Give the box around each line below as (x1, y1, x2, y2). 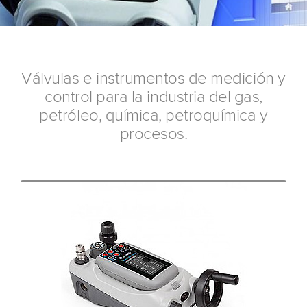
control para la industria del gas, (45, 88, 262, 106)
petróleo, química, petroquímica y (39, 106, 268, 124)
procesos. (119, 125, 188, 143)
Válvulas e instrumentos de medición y (21, 69, 286, 87)
